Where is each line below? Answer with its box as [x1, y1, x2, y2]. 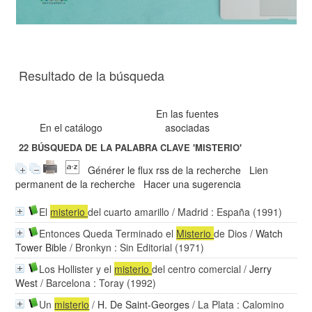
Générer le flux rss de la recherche [88, 163, 242, 177]
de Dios [214, 226, 248, 240]
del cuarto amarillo [88, 205, 170, 219]
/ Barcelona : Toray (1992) [38, 276, 157, 290]
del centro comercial [152, 262, 242, 276]
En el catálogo [40, 120, 103, 134]
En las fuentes [156, 107, 219, 120]
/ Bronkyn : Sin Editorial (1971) [67, 240, 205, 254]
